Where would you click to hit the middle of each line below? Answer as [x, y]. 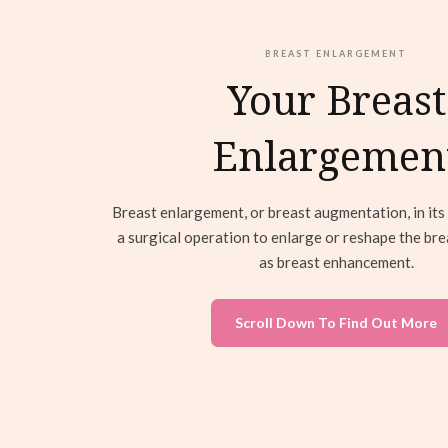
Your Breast [336, 99]
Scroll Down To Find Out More [336, 322]
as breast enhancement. [336, 261]
